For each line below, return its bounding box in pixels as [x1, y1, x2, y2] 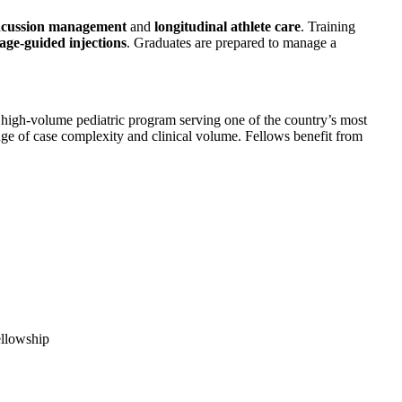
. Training [300, 19, 355, 35]
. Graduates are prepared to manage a [126, 35, 336, 51]
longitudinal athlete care [150, 19, 301, 35]
